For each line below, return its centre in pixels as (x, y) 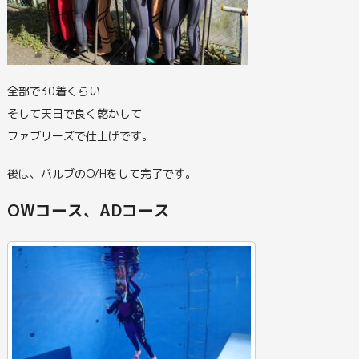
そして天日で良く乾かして (74, 113)
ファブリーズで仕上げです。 (80, 135)
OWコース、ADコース (88, 211)
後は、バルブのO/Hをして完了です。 (101, 173)
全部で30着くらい (53, 91)
